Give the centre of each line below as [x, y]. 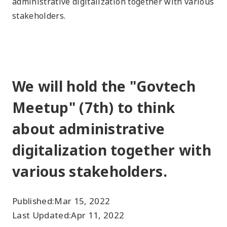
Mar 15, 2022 [82, 201]
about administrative [89, 129]
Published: [33, 201]
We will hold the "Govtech [104, 86]
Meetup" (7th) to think [94, 107]
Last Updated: [42, 215]
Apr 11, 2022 [98, 215]
